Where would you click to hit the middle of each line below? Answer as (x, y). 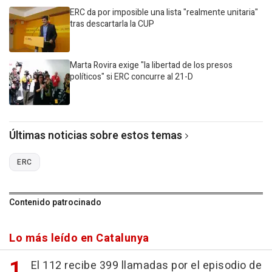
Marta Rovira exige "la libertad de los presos (151, 65)
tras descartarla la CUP (112, 24)
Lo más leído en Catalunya (79, 238)
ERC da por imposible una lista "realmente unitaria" (164, 12)
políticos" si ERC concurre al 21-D (131, 77)
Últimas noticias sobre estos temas (96, 136)
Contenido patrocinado (55, 202)
